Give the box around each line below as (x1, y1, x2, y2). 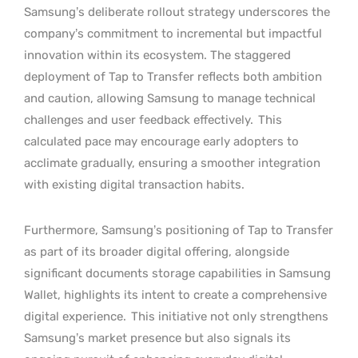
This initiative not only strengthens (131, 309, 328, 324)
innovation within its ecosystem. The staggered (24, 48, 291, 62)
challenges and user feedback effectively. (24, 113, 257, 127)
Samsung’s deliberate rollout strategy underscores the (24, 5, 330, 19)
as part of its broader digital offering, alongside (24, 245, 289, 259)
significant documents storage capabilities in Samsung (24, 266, 331, 280)
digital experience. (24, 309, 129, 324)
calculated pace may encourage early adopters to (24, 134, 299, 149)
